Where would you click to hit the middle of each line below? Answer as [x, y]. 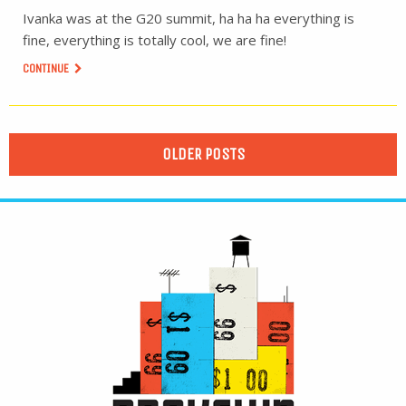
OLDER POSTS [203, 154]
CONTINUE [47, 68]
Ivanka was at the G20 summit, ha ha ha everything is [188, 18]
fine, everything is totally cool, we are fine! [155, 40]
